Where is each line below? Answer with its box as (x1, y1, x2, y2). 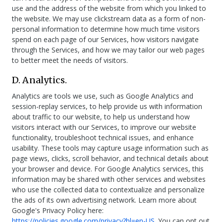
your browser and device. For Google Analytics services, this (12, 164, 204, 173)
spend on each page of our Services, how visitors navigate (12, 35, 199, 44)
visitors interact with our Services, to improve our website (12, 122, 196, 132)
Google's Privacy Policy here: (12, 206, 104, 215)
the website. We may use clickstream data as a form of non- (12, 14, 206, 23)
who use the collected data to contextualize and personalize (12, 185, 205, 194)
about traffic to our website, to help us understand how (12, 112, 190, 121)
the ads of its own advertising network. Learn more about (12, 195, 197, 205)
